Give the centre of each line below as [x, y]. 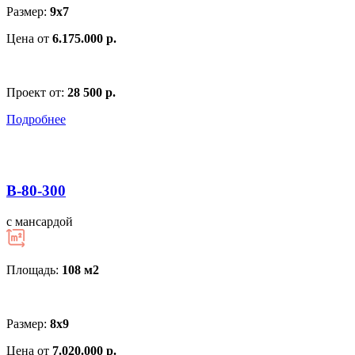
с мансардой [40, 222]
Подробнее [36, 119]
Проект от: [37, 92]
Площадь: [34, 270]
